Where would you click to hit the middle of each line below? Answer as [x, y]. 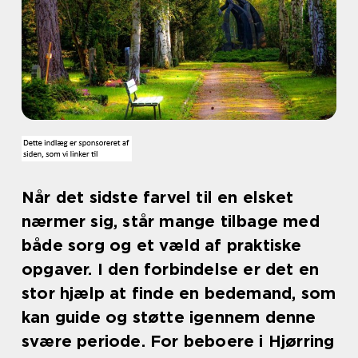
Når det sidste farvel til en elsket [158, 197]
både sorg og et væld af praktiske [162, 245]
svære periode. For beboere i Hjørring [178, 341]
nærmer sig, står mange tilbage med [171, 221]
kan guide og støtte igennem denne [169, 317]
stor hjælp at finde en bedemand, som [179, 293]
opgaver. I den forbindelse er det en [171, 269]
